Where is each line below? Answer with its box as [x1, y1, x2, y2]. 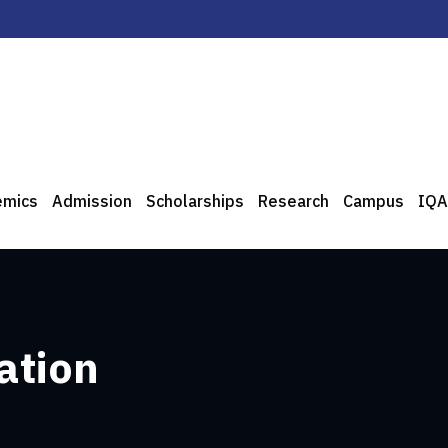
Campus [343, 191, 404, 212]
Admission [52, 191, 132, 212]
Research [258, 191, 329, 212]
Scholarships [146, 191, 244, 212]
